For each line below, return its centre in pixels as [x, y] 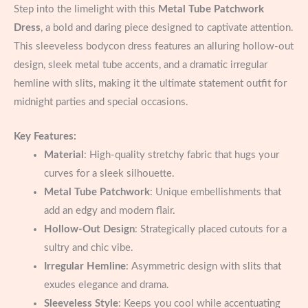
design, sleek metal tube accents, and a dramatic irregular [141, 65]
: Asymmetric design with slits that [203, 267]
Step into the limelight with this [86, 9]
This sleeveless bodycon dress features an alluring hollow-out [154, 46]
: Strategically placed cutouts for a [210, 230]
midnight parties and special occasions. [101, 102]
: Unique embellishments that [215, 192]
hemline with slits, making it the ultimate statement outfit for [150, 83]
